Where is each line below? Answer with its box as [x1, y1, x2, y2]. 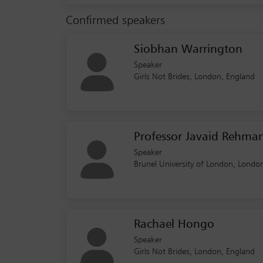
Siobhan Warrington [134, 43, 242, 55]
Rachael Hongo [134, 218, 214, 230]
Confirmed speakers [66, 15, 165, 27]
